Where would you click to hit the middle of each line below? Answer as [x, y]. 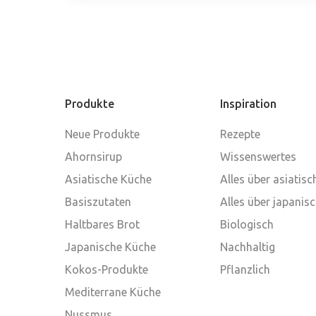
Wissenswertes [258, 157]
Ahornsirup [93, 157]
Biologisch [247, 225]
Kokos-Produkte [107, 270]
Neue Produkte [102, 134]
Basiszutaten [98, 202]
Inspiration [248, 104]
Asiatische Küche [108, 180]
